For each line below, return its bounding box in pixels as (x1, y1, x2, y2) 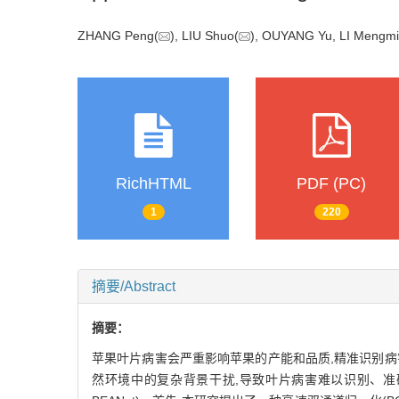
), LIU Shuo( (170, 28, 239, 43)
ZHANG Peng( (77, 28, 159, 43)
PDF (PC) (297, 174, 366, 192)
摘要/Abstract (92, 279, 175, 295)
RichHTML (115, 174, 191, 192)
